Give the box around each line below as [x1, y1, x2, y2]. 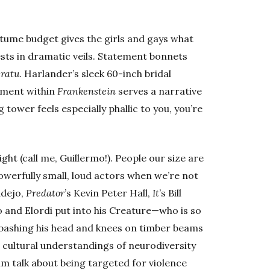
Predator [26, 187, 65, 199]
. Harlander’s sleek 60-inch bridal [19, 67, 172, 80]
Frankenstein [57, 85, 116, 98]
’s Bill [159, 187, 182, 199]
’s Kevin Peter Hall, [64, 187, 153, 199]
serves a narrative [116, 85, 202, 98]
